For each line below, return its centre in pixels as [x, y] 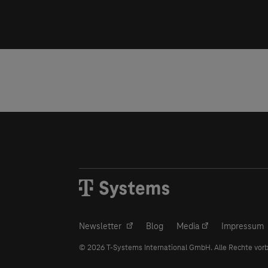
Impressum [243, 227]
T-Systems [124, 248]
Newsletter [101, 227]
